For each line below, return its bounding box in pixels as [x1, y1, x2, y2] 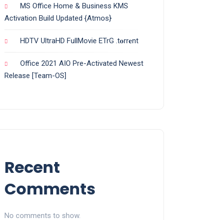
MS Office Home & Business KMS [20, 1, 128, 10]
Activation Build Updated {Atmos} [4, 13, 111, 23]
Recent [4, 156, 60, 178]
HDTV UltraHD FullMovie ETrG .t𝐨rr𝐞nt [20, 36, 138, 45]
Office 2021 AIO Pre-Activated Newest [20, 58, 143, 68]
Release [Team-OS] [4, 71, 66, 80]
